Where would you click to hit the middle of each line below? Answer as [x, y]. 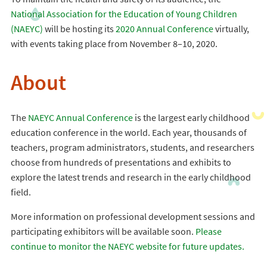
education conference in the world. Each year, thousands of [128, 132]
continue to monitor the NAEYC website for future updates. [127, 246]
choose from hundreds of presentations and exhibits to [121, 162]
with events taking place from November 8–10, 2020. [114, 44]
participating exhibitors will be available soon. [103, 231]
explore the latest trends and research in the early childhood [131, 177]
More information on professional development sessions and [133, 216]
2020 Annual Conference [164, 29]
